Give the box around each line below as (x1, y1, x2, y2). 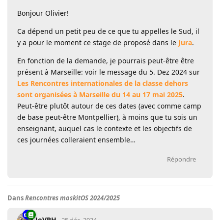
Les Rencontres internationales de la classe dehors (17, 78, 188, 88)
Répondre (167, 154, 196, 164)
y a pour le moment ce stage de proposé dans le (17, 37, 178, 47)
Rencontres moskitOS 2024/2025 (25, 193, 120, 202)
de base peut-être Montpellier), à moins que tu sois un (17, 112, 197, 122)
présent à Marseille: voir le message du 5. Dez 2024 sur (17, 67, 200, 77)
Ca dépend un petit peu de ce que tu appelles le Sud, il (17, 26, 199, 36)
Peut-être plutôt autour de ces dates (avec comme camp (17, 101, 201, 110)
